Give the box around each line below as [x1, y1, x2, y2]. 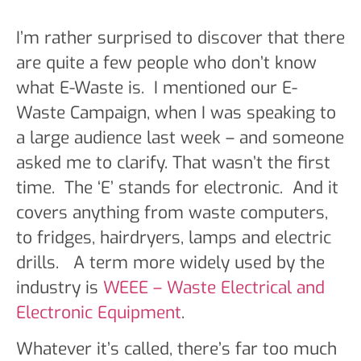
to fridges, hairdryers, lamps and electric [16, 226, 331, 249]
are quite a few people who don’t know [16, 52, 317, 74]
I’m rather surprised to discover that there [16, 27, 345, 49]
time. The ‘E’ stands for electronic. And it [16, 176, 338, 199]
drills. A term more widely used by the [16, 251, 325, 274]
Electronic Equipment [16, 301, 181, 324]
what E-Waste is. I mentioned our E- [16, 77, 297, 99]
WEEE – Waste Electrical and [103, 276, 325, 299]
